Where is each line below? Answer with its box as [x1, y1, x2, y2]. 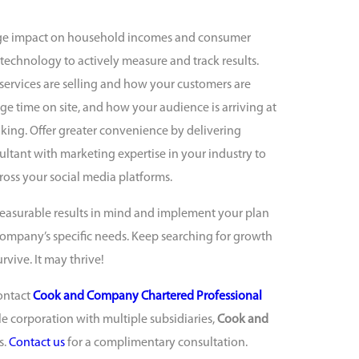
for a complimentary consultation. [65, 337, 248, 350]
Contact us [9, 337, 65, 350]
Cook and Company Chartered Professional [33, 290, 262, 304]
